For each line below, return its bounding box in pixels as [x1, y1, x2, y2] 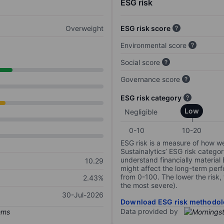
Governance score [120, 75, 180, 84]
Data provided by [120, 207, 178, 216]
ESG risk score [120, 24, 170, 33]
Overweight [65, 24, 103, 33]
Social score [120, 58, 160, 67]
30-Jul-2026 [62, 190, 103, 199]
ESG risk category [120, 93, 181, 102]
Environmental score [120, 41, 186, 50]
